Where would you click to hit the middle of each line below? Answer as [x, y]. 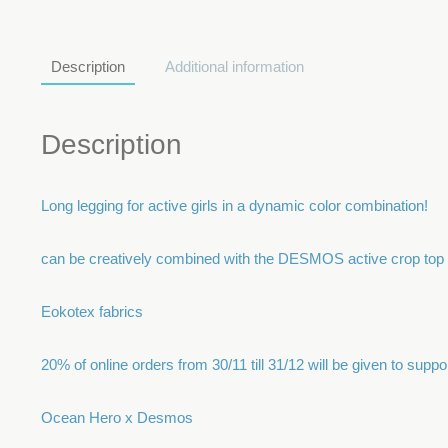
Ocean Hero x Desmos [117, 418]
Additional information [234, 67]
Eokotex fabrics [92, 312]
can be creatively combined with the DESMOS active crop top [242, 259]
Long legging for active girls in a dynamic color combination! [234, 206]
